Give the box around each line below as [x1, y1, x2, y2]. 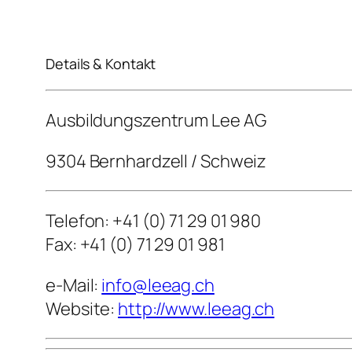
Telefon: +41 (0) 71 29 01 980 [46, 209, 262, 233]
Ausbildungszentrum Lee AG [46, 108, 266, 133]
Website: [46, 297, 119, 321]
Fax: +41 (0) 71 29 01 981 [46, 233, 225, 257]
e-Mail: [46, 273, 102, 298]
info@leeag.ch [101, 273, 214, 298]
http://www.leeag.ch [118, 297, 275, 321]
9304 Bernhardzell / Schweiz [46, 149, 267, 174]
